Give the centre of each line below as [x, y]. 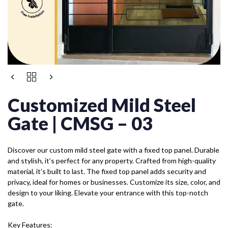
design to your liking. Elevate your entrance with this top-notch [108, 192]
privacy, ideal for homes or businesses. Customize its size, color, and [114, 182]
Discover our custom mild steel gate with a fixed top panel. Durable [113, 150]
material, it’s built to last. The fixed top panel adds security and [107, 171]
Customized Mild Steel [102, 105]
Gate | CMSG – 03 [80, 123]
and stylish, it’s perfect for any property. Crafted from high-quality [112, 160]
